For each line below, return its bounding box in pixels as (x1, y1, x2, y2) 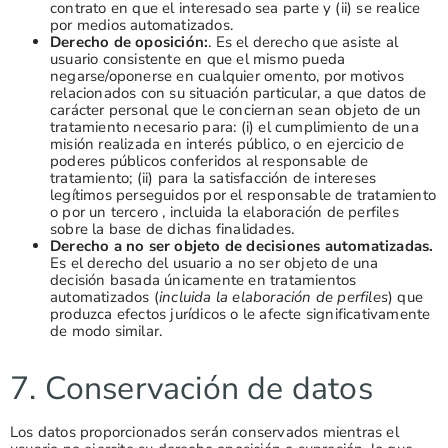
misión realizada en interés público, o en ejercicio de (50, 133, 404, 154)
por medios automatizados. (50, 14, 233, 35)
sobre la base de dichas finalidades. (50, 218, 295, 239)
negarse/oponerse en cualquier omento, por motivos (50, 65, 404, 86)
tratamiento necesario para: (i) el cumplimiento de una (50, 116, 419, 137)
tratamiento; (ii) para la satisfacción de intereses (50, 167, 377, 188)
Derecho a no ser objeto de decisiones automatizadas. (50, 235, 434, 256)
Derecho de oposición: (50, 31, 209, 52)
